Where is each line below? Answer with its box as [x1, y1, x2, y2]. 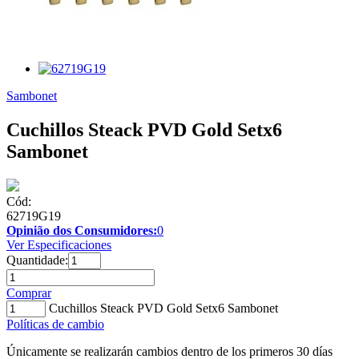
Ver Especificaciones [6, 237, 111, 252]
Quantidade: [6, 252, 68, 267]
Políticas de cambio [6, 317, 104, 331]
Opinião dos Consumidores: [6, 223, 157, 237]
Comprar [6, 285, 51, 300]
